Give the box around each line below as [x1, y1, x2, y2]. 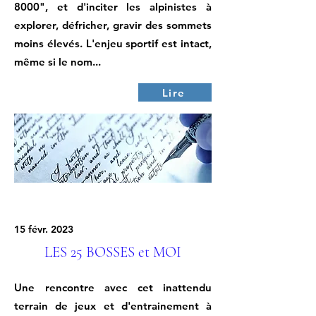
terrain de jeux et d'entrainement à [14, 299, 212, 312]
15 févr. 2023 [14, 223, 73, 236]
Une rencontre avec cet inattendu [14, 281, 212, 294]
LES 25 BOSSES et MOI [44, 243, 181, 261]
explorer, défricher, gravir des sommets [14, 18, 212, 32]
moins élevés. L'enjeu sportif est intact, [14, 37, 212, 50]
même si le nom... [14, 55, 101, 68]
